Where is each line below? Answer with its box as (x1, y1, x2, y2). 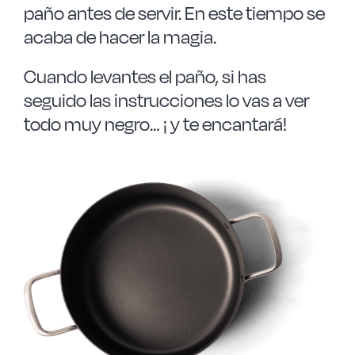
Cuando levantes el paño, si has (23, 65, 266, 88)
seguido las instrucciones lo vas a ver (23, 89, 309, 112)
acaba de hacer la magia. (23, 25, 216, 48)
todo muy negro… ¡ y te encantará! (23, 113, 287, 136)
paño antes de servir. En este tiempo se (23, 2, 325, 25)
